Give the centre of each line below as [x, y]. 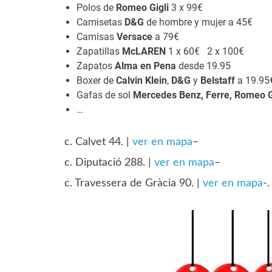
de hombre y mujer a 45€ [198, 22]
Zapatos [95, 66]
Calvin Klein [141, 80]
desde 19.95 [203, 66]
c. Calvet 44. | [98, 142]
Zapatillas [99, 51]
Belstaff [217, 80]
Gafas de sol [104, 95]
